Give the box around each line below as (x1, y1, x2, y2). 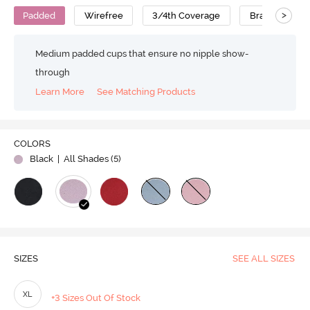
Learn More (35, 86, 85, 98)
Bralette (249, 10, 285, 21)
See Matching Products (97, 86, 196, 98)
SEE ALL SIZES (232, 253, 295, 264)
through (35, 66, 71, 77)
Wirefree (84, 10, 123, 21)
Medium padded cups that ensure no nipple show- (35, 48, 249, 59)
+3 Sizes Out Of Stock (51, 293, 141, 304)
